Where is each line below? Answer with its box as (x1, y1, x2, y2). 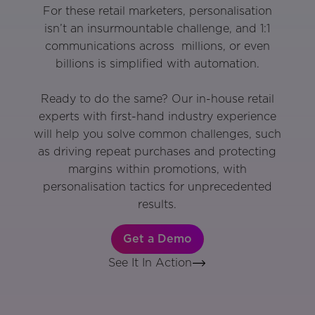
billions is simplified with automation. (55, 57, 259, 71)
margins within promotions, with (67, 162, 247, 176)
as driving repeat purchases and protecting (38, 145, 277, 159)
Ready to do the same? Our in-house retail (40, 92, 274, 106)
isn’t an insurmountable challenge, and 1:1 (44, 22, 271, 36)
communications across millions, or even (44, 39, 270, 53)
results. (138, 198, 177, 212)
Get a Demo (122, 232, 192, 246)
